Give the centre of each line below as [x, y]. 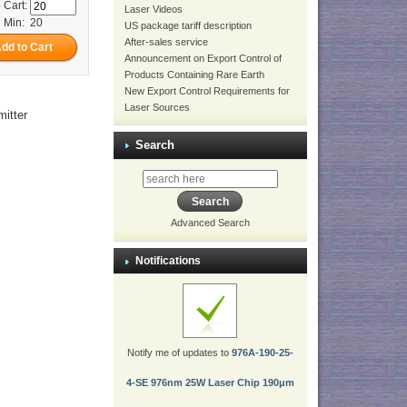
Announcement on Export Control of [203, 58]
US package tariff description [188, 25]
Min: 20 [23, 22]
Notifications [168, 261]
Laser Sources [157, 107]
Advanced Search [210, 223]
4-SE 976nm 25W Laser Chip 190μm [210, 383]
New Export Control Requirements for [207, 91]
